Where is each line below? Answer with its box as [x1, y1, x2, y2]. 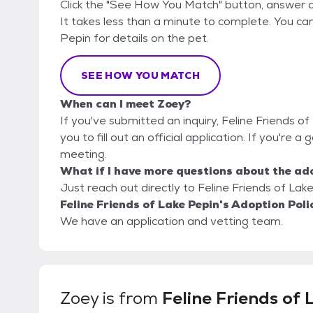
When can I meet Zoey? [60, 96, 191, 112]
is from [99, 287, 162, 310]
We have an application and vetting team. [60, 214, 283, 229]
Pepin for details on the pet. [60, 31, 209, 46]
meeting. [60, 147, 107, 162]
